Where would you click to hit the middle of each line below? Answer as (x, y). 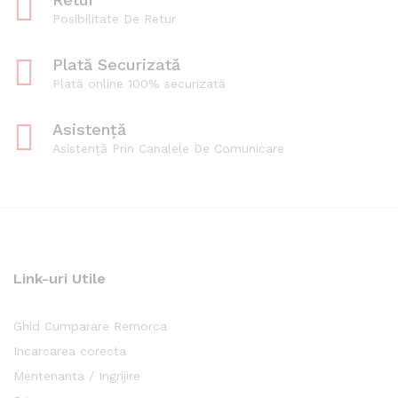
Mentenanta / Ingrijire (77, 375)
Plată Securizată (116, 64)
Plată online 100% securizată (139, 83)
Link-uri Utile (60, 278)
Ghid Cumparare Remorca (90, 326)
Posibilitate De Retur (114, 18)
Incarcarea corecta (70, 350)
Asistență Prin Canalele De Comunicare (168, 148)
